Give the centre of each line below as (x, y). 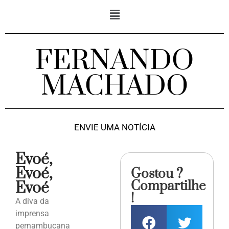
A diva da (32, 201)
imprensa (32, 214)
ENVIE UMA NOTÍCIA (114, 128)
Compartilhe (168, 187)
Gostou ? (157, 174)
